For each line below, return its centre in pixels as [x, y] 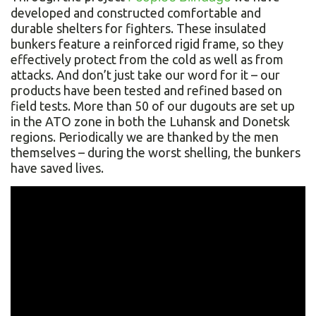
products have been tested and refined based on [146, 91]
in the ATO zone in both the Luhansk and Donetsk [150, 122]
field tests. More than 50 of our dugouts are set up [153, 106]
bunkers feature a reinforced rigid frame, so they [147, 44]
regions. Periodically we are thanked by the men [145, 137]
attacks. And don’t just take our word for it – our [145, 75]
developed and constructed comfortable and [136, 13]
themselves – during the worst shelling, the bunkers [156, 153]
